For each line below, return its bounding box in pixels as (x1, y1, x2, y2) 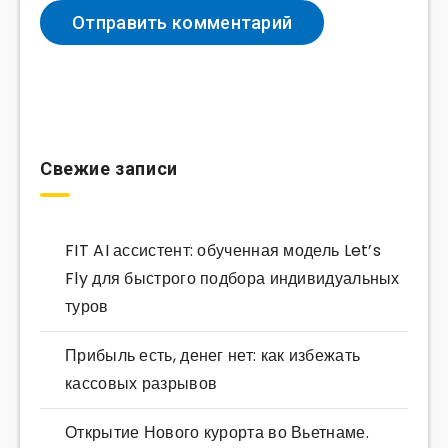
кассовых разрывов (65, 372, 218, 396)
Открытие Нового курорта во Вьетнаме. (65, 421, 369, 445)
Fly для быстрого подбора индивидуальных (65, 267, 400, 291)
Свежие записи (40, 158, 178, 180)
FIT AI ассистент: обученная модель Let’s (65, 239, 381, 263)
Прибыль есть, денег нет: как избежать (65, 344, 361, 368)
